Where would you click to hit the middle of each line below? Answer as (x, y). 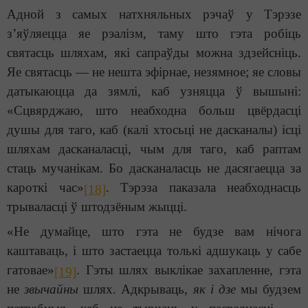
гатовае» (31, 270)
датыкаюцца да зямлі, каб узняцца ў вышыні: (154, 91)
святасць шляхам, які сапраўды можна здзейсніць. (154, 53)
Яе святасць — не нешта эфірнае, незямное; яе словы (154, 72)
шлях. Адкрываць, (136, 289)
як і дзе (214, 289)
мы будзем (268, 289)
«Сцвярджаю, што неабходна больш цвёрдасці (154, 111)
